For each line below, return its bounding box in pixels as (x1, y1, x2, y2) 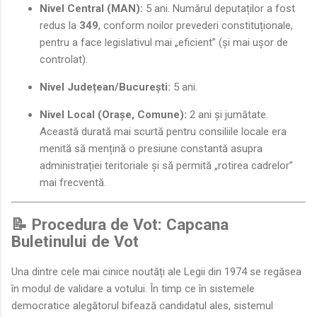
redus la (40, 18, 79, 32)
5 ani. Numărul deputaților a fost (143, 1, 295, 15)
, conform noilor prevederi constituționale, (98, 18, 293, 32)
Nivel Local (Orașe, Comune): (40, 108, 187, 121)
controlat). (40, 52, 88, 66)
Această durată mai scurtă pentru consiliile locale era (40, 125, 287, 138)
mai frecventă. (40, 175, 106, 189)
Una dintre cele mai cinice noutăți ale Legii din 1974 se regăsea (11, 265, 301, 278)
